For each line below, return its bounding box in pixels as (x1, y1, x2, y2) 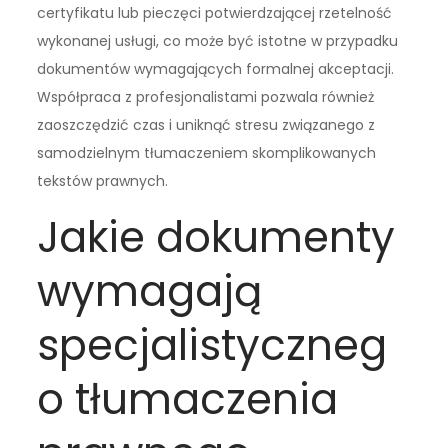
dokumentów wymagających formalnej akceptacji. (37, 59, 395, 80)
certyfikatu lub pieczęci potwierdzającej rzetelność (37, 3, 393, 24)
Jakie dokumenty (37, 208, 396, 268)
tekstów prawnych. (37, 171, 169, 192)
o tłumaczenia (37, 370, 339, 430)
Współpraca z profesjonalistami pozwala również (37, 87, 375, 108)
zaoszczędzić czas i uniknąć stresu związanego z (37, 115, 376, 136)
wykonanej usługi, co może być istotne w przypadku (37, 31, 399, 52)
